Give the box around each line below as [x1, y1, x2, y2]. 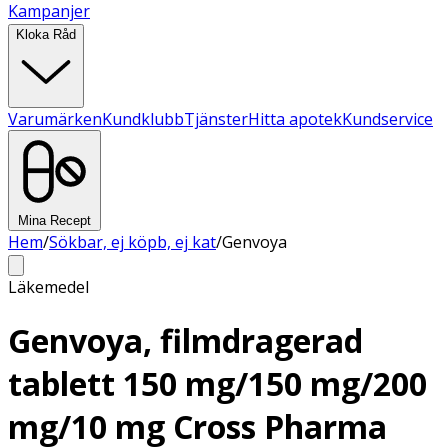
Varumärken [8, 108, 102, 130]
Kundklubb [102, 108, 184, 130]
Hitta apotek [248, 108, 342, 130]
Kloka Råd [16, 27, 76, 42]
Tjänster [184, 108, 248, 130]
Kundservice [342, 108, 433, 130]
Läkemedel [8, 276, 89, 298]
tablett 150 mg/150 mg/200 [8, 362, 427, 406]
